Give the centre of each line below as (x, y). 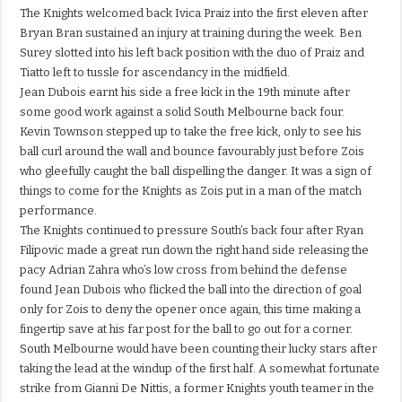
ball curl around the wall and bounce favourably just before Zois (192, 152)
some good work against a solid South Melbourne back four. (183, 112)
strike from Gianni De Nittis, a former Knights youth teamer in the (197, 389)
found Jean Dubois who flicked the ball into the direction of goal (191, 290)
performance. (59, 211)
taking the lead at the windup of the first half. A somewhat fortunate (200, 369)
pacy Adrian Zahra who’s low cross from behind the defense (184, 270)
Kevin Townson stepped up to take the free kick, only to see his (191, 132)
